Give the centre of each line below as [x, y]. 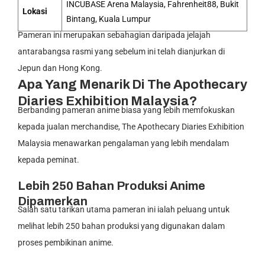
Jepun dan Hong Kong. [60, 68]
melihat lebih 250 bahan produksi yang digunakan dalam [121, 226]
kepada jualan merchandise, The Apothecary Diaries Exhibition [131, 127]
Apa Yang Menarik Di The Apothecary [132, 85]
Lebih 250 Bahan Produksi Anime [112, 186]
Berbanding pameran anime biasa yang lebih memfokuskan [126, 110]
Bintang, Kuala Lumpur [109, 19]
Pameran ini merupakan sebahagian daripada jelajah [114, 35]
